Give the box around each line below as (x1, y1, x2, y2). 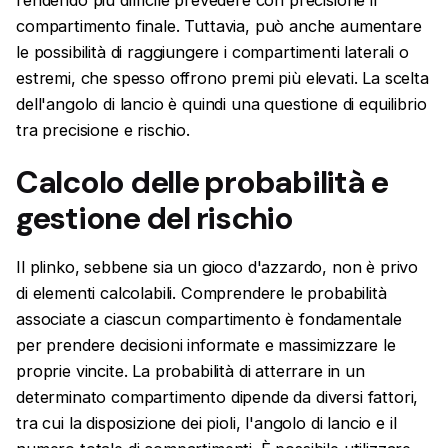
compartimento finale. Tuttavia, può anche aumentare (16, 16, 422, 37)
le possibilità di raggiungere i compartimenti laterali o (16, 42, 409, 63)
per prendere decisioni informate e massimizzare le (16, 334, 396, 355)
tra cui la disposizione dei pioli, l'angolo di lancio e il (16, 412, 397, 433)
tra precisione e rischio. (16, 120, 190, 141)
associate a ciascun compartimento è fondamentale (16, 308, 403, 329)
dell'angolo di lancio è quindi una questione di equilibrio (16, 94, 427, 115)
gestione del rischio (16, 198, 293, 240)
